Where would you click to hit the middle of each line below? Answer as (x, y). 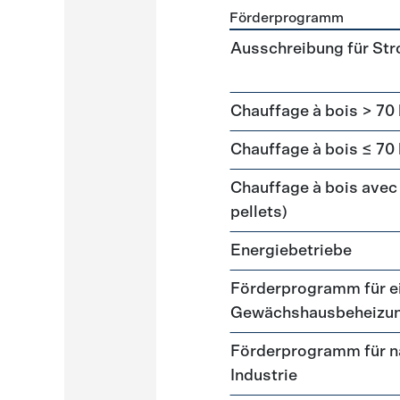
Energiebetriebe (292, 251)
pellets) (259, 212)
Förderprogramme (288, 40)
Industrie (264, 376)
